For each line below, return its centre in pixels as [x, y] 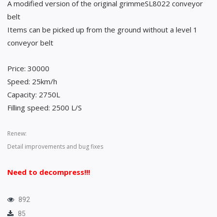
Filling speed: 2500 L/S [45, 107]
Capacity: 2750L [34, 94]
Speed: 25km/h [32, 81]
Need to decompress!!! [49, 172]
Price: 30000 [28, 68]
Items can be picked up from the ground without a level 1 [102, 29]
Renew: [17, 133]
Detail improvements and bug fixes [55, 146]
